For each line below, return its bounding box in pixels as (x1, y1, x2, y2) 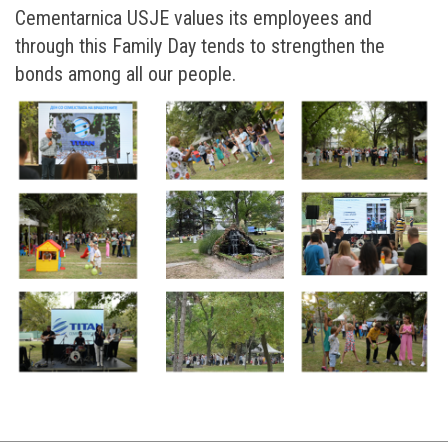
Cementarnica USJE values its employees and (15, 5, 372, 30)
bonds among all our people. (15, 61, 236, 86)
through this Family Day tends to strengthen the (15, 33, 385, 58)
